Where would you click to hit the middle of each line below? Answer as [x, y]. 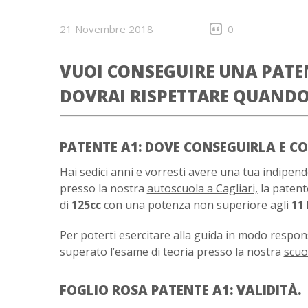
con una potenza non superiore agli [196, 205]
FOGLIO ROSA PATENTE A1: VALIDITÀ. [180, 290]
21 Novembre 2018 [106, 29]
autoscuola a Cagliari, [202, 188]
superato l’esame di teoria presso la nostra [172, 252]
